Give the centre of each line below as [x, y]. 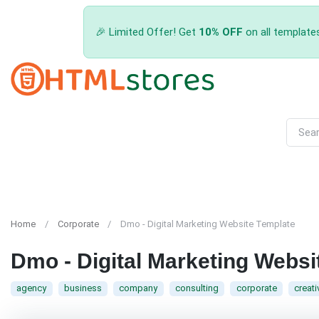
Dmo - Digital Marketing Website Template [208, 224]
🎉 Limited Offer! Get [147, 32]
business [83, 288]
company [138, 288]
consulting [197, 288]
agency [32, 288]
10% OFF [221, 32]
